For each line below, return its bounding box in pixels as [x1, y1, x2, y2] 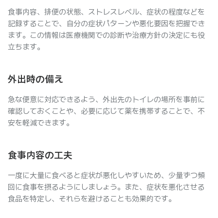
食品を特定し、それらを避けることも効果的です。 [8, 194, 176, 203]
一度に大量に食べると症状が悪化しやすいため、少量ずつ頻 [8, 171, 205, 180]
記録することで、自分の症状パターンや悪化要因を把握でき [8, 19, 205, 28]
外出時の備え [8, 73, 63, 85]
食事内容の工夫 [8, 149, 73, 161]
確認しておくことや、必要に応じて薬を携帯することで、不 [8, 107, 205, 116]
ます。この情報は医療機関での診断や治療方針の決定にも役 [8, 31, 205, 40]
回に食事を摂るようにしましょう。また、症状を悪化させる [8, 182, 205, 192]
